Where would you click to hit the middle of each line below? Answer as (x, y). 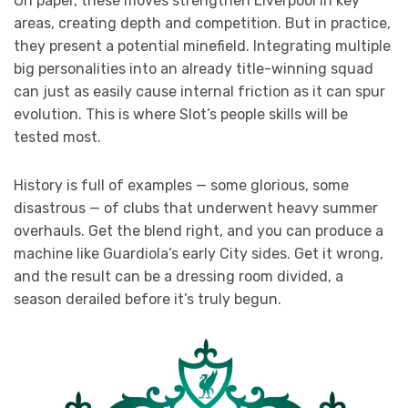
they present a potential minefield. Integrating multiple (202, 46)
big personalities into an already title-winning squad (194, 68)
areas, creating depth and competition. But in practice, (202, 23)
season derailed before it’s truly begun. (148, 299)
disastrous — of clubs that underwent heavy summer (196, 208)
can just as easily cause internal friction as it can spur (199, 91)
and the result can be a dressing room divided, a (178, 276)
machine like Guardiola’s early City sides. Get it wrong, (199, 253)
